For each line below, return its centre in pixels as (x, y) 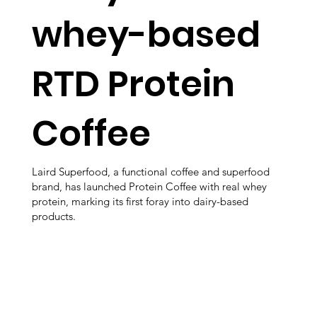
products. (54, 216)
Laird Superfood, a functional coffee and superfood (151, 171)
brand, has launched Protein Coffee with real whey (149, 186)
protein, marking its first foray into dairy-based (140, 201)
